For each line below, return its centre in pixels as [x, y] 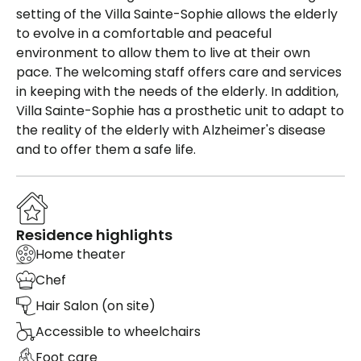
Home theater [81, 255]
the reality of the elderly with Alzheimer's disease [171, 130]
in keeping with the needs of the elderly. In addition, [177, 91]
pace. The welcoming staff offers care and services [179, 72]
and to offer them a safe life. [106, 149]
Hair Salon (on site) [95, 306]
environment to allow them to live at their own [163, 52]
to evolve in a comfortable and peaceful [144, 33]
